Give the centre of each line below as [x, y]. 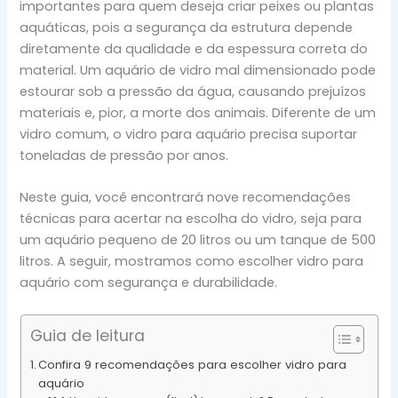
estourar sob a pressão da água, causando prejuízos [193, 91]
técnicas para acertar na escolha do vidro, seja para [191, 219]
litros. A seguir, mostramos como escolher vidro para [192, 262]
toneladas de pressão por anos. [124, 155]
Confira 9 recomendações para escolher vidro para [193, 364]
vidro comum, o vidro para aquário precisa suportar [189, 134]
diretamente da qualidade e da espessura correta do [194, 48]
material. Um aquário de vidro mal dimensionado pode [198, 70]
